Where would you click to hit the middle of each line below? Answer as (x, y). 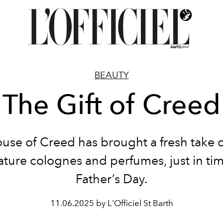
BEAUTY (111, 75)
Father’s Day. (111, 179)
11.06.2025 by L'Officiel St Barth (111, 203)
